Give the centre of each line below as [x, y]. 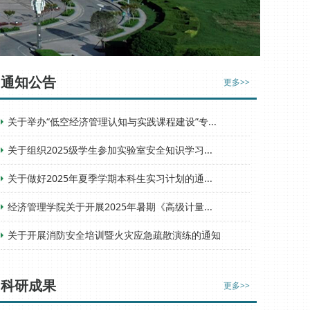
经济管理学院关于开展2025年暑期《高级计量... [110, 207]
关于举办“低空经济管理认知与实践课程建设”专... [112, 121]
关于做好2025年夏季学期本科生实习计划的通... [110, 178]
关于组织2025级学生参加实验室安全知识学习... [110, 150]
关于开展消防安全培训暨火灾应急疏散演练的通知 [114, 235]
